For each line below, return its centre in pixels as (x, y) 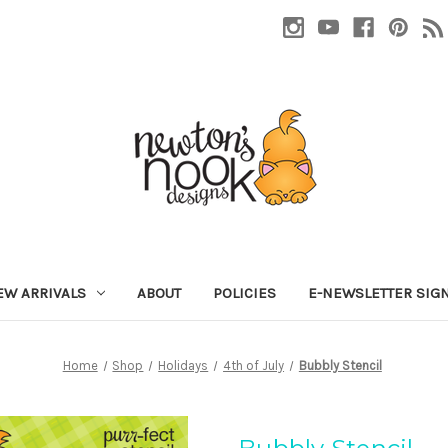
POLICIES (244, 292)
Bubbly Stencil (340, 365)
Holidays (183, 365)
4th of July (254, 365)
